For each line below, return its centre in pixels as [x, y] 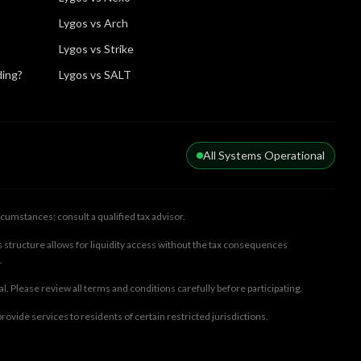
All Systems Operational [264, 155]
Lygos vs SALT [95, 75]
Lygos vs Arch [94, 23]
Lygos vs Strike [97, 49]
